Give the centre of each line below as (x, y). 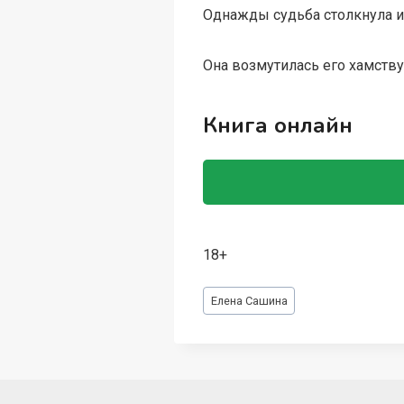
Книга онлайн (278, 126)
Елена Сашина (249, 300)
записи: (228, 313)
